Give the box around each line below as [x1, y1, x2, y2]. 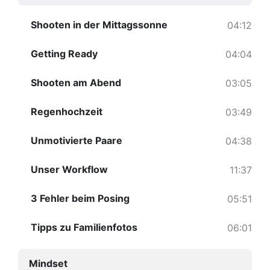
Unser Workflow [31, 163, 108, 176]
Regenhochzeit [31, 105, 102, 118]
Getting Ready [31, 48, 98, 60]
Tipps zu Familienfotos [31, 221, 137, 234]
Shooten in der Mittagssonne [31, 19, 168, 31]
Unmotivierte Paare [31, 134, 122, 147]
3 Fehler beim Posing [31, 192, 130, 205]
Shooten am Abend [31, 77, 121, 89]
